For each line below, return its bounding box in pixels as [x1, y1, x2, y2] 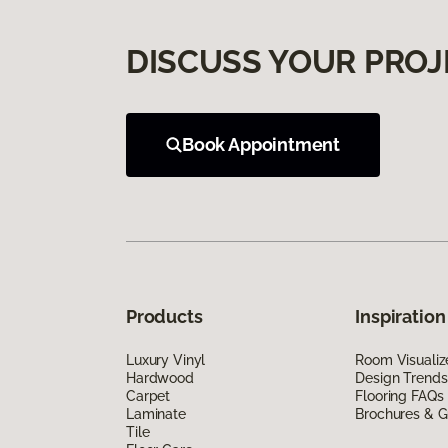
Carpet [126, 387, 171, 404]
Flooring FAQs [355, 387, 444, 404]
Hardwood [126, 369, 194, 386]
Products [126, 305, 203, 327]
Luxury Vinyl [126, 351, 206, 368]
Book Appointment [182, 133, 341, 155]
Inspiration [355, 305, 446, 327]
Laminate [126, 405, 186, 422]
